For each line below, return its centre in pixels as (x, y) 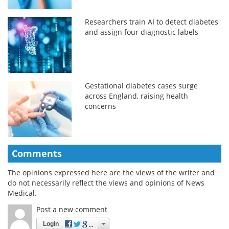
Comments (37, 153)
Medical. (22, 193)
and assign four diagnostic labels (142, 32)
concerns (101, 106)
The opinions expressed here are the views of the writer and (111, 172)
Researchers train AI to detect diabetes (152, 21)
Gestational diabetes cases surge (142, 85)
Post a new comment (72, 209)
